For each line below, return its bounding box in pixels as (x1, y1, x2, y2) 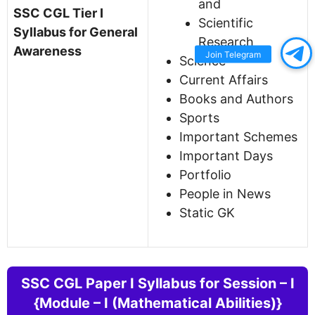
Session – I (222, 274, 295, 292)
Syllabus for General (13, 24, 138, 39)
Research (198, 34, 254, 49)
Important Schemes (179, 129, 297, 144)
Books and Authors (179, 91, 293, 106)
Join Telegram (205, 49, 261, 60)
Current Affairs (179, 72, 268, 87)
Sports (179, 110, 219, 125)
